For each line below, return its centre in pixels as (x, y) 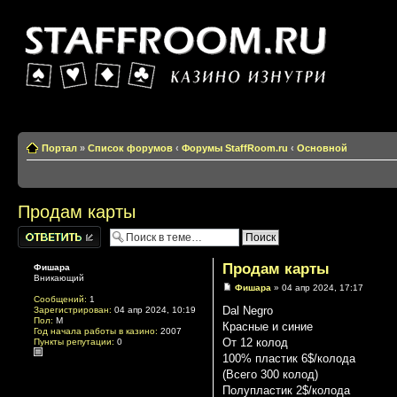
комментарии (48, 241)
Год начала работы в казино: (96, 331)
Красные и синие (267, 326)
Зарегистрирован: (73, 309)
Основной (322, 148)
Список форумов (130, 148)
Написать (39, 231)
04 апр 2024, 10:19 (154, 309)
